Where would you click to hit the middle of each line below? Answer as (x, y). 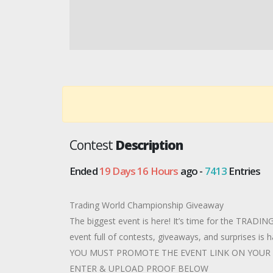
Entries (244, 171)
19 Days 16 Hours (139, 171)
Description (149, 145)
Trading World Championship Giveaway (147, 205)
